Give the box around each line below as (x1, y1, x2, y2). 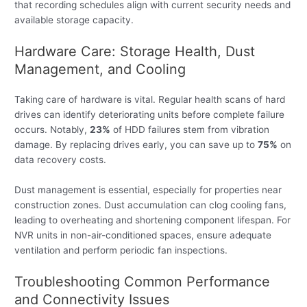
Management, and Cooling (14, 61, 186, 77)
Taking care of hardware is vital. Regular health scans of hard (14, 94, 286, 105)
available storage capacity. (14, 14, 134, 26)
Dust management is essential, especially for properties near (14, 184, 282, 195)
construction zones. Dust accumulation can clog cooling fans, (14, 199, 287, 210)
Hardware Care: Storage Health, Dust (14, 43, 256, 60)
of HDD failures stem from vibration (110, 124, 270, 135)
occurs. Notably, (14, 124, 90, 135)
